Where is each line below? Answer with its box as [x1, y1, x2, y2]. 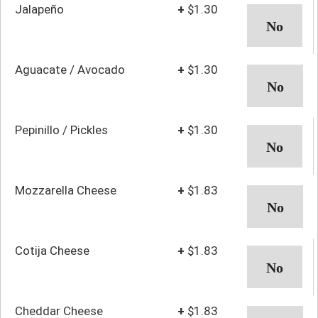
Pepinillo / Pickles [15, 122, 108, 137]
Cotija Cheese [15, 243, 89, 258]
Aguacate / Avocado [15, 62, 125, 77]
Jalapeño [15, 1, 64, 16]
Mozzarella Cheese [15, 182, 116, 197]
